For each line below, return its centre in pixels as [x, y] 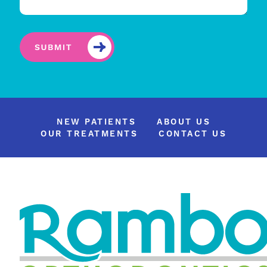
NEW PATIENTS [96, 122]
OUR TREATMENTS [89, 134]
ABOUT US [184, 122]
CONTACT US [193, 134]
